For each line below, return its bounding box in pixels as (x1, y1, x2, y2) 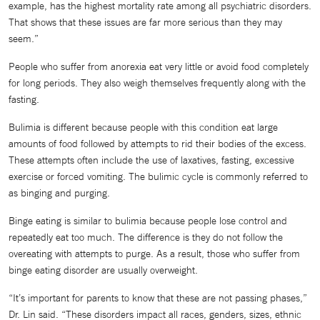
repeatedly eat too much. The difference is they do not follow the (9, 231, 283, 244)
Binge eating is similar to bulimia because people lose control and (9, 214, 287, 227)
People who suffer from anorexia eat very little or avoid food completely (9, 60, 309, 73)
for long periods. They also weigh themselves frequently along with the (9, 76, 306, 89)
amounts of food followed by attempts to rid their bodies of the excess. (9, 137, 306, 150)
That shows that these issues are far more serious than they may (9, 16, 282, 29)
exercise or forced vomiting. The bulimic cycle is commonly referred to (9, 170, 308, 183)
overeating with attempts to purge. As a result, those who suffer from (9, 247, 300, 260)
